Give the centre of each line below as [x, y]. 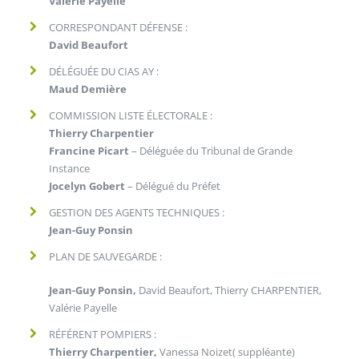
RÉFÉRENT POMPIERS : [103, 334]
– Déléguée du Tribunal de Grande [211, 150]
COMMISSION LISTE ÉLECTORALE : [131, 115]
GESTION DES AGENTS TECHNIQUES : [137, 212]
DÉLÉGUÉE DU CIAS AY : [104, 71]
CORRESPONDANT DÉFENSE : [119, 27]
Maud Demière [88, 89]
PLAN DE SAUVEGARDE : [106, 256]
